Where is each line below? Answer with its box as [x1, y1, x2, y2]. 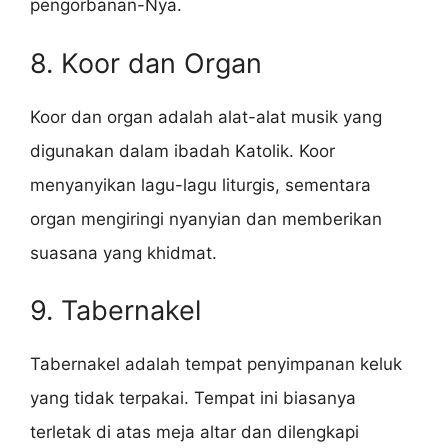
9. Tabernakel [30, 294, 201, 328]
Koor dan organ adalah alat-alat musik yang [30, 106, 382, 127]
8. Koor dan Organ [30, 46, 262, 80]
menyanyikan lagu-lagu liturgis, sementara [30, 174, 371, 195]
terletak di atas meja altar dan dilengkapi [30, 422, 359, 443]
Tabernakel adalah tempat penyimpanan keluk [30, 354, 402, 375]
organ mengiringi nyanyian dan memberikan [30, 208, 382, 229]
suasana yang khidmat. [30, 242, 217, 263]
